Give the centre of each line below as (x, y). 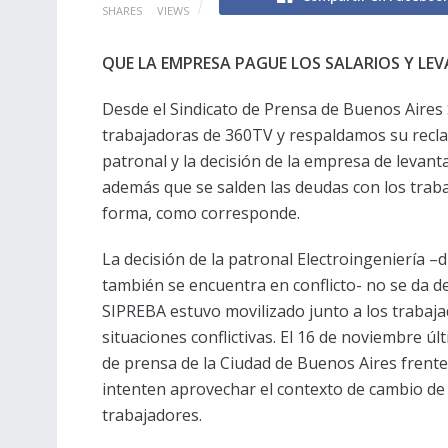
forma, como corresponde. (201, 212)
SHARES (122, 10)
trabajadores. (152, 414)
